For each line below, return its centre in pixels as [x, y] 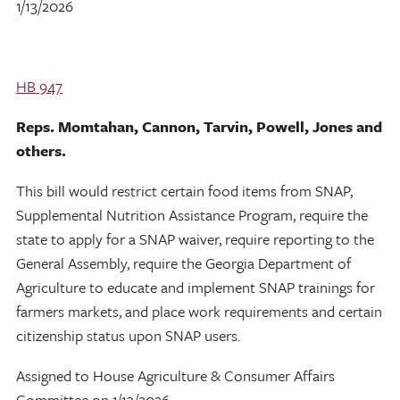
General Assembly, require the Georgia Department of [183, 262]
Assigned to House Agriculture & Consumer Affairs [175, 375]
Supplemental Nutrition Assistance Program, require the [192, 214]
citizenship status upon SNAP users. [128, 335]
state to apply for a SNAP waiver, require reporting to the [195, 238]
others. [41, 150]
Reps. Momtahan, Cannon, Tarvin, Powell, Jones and [199, 126]
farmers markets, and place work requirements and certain [199, 311]
